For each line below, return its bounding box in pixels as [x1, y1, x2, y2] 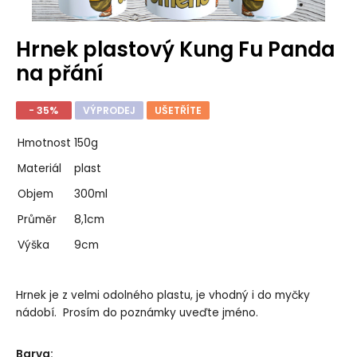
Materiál [17, 161, 61, 177]
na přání [15, 58, 103, 88]
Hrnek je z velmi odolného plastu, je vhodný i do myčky [15, 288, 310, 304]
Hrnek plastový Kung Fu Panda [15, 34, 335, 64]
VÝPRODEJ [82, 103, 135, 117]
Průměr [17, 212, 57, 228]
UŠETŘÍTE [154, 103, 202, 117]
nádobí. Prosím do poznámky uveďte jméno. [15, 305, 258, 321]
